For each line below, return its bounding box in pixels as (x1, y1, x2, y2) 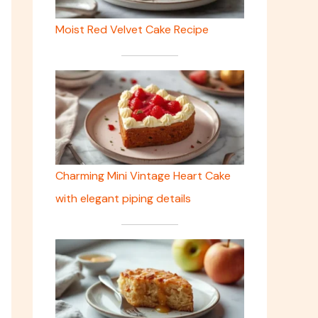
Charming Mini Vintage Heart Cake (55, 168, 231, 184)
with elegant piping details (55, 191, 191, 207)
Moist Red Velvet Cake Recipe (55, 22, 209, 38)
